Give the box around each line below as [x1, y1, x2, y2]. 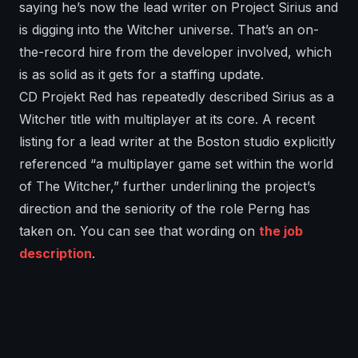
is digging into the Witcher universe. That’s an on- [19, 22, 319, 38]
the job [259, 223, 303, 239]
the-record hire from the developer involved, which [19, 44, 332, 60]
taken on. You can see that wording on [19, 223, 259, 239]
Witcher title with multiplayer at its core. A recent [19, 111, 315, 127]
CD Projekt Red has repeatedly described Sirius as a [19, 89, 334, 105]
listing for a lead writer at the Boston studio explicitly [19, 133, 336, 149]
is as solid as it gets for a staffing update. [19, 66, 264, 82]
